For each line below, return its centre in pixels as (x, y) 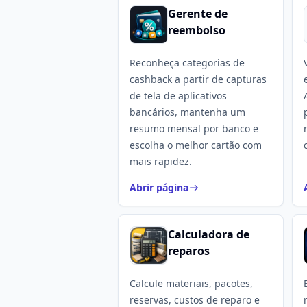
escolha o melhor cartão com (196, 145)
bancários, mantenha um (187, 112)
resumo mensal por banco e (194, 128)
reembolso (197, 30)
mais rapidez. (161, 161)
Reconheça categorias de (187, 63)
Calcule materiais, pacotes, (191, 283)
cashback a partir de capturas (198, 79)
